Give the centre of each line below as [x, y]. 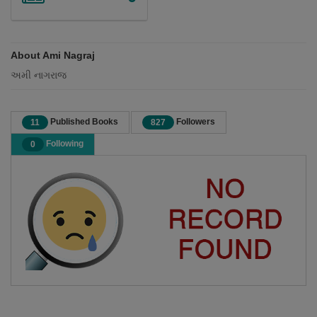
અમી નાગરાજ [39, 75]
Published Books [83, 122]
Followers [195, 122]
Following [64, 144]
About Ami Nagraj [53, 56]
